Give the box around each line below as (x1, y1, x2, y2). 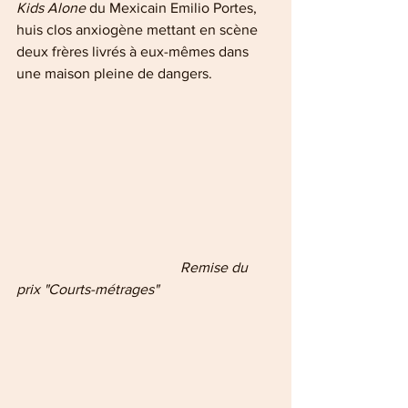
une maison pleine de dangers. (16, 66, 212, 82)
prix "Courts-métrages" (16, 281, 162, 298)
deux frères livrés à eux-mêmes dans (16, 44, 252, 60)
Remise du (16, 260, 180, 276)
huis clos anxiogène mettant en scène (16, 22, 261, 38)
